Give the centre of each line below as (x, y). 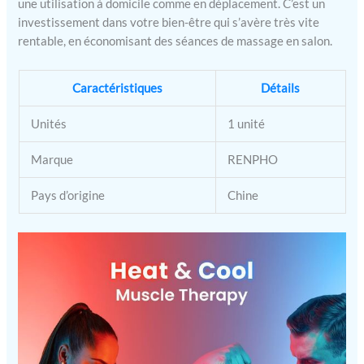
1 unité (247, 123)
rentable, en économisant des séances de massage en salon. (175, 41)
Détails (280, 88)
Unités (49, 123)
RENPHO (253, 159)
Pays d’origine (68, 195)
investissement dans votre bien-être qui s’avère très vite (169, 23)
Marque (52, 159)
